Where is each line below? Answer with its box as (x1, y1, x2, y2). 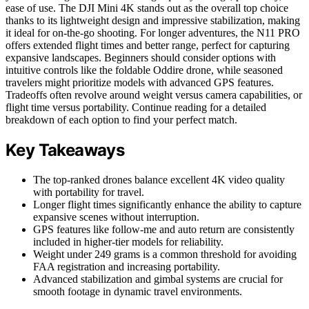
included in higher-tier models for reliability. (33, 235, 223, 248)
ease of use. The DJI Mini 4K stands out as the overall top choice (6, 2, 288, 14)
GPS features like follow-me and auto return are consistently (33, 223, 295, 235)
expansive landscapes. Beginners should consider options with (6, 52, 276, 64)
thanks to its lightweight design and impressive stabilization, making (6, 14, 300, 27)
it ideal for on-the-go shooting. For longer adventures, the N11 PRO (6, 27, 300, 39)
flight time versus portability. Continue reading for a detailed (6, 101, 266, 114)
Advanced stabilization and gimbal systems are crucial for (33, 272, 283, 285)
